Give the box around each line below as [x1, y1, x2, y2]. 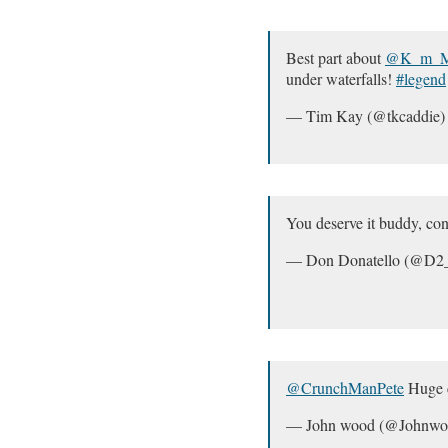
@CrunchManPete [286, 376, 404, 398]
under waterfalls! [286, 67, 396, 89]
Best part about [286, 46, 385, 68]
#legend [396, 67, 446, 89]
